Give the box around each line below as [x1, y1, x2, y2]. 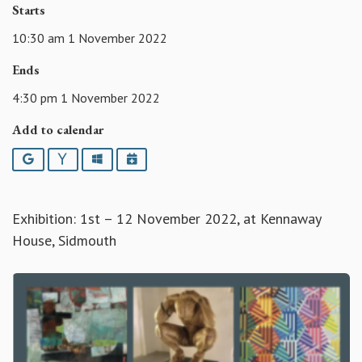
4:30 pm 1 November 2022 [12, 89, 160, 106]
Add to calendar [12, 120, 103, 138]
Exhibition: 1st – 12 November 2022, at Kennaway [12, 209, 321, 229]
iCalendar [136, 150, 187, 166]
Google [32, 150, 71, 166]
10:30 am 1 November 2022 [12, 29, 167, 46]
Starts [12, 2, 45, 19]
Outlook [101, 150, 145, 166]
